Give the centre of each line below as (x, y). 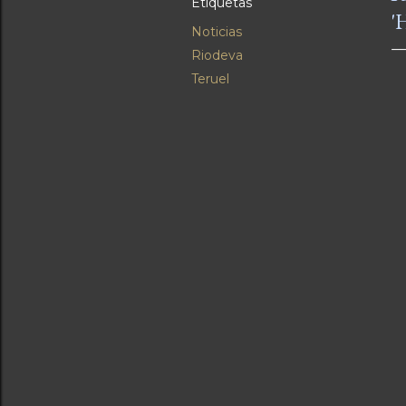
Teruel (210, 79)
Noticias (217, 32)
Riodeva (217, 56)
